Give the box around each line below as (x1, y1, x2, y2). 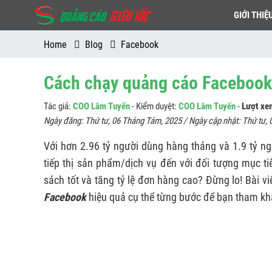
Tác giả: (44, 101, 73, 112)
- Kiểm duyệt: (130, 101, 178, 112)
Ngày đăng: (44, 115, 85, 126)
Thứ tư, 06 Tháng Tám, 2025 (85, 115, 182, 126)
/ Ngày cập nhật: (182, 115, 242, 126)
